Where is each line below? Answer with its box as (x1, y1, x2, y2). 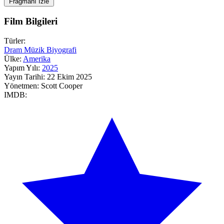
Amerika (23, 54, 50, 63)
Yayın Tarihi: (4, 72, 45, 81)
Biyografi (46, 45, 76, 54)
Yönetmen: (4, 81, 39, 90)
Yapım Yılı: (4, 63, 40, 72)
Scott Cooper (41, 81, 82, 90)
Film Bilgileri (4, 15, 57, 26)
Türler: (4, 36, 25, 45)
